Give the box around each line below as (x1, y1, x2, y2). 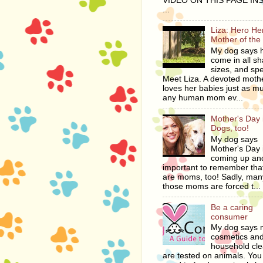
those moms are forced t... (163, 181, 261, 191)
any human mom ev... (163, 93, 243, 103)
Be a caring (211, 203, 254, 212)
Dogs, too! (211, 123, 249, 133)
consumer (211, 212, 248, 221)
